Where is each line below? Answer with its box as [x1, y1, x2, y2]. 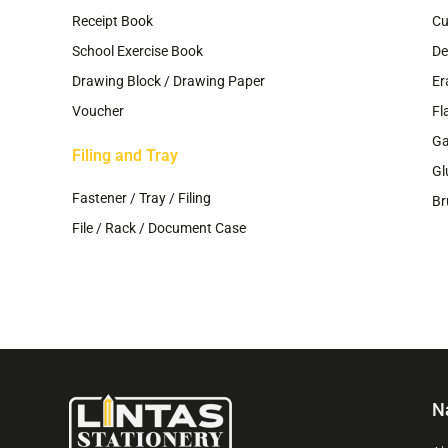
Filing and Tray [72, 146, 178, 166]
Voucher [72, 103, 124, 120]
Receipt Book [72, 13, 153, 30]
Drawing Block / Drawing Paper [72, 73, 265, 90]
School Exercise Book [72, 43, 203, 60]
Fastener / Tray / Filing [72, 189, 211, 206]
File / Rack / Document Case [72, 219, 246, 236]
